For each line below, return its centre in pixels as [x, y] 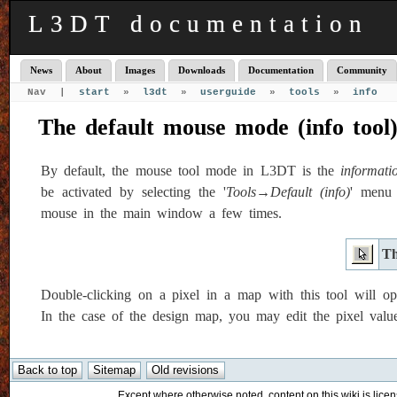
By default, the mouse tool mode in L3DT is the [191, 171]
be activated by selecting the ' [134, 192]
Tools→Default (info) [288, 192]
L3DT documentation [198, 24]
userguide [228, 92]
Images [140, 70]
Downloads [202, 70]
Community [362, 70]
